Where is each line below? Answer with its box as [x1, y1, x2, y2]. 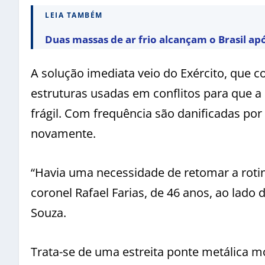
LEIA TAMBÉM [45, 9, 103, 20]
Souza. [31, 204, 66, 221]
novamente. [31, 125, 96, 141]
